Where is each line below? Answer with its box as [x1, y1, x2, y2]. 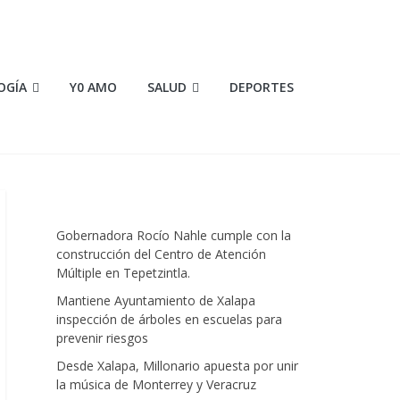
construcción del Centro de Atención [56, 246, 266, 262]
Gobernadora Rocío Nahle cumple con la [56, 227, 291, 244]
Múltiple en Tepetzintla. [56, 264, 190, 281]
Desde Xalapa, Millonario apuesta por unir [56, 357, 298, 374]
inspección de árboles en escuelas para [56, 311, 282, 328]
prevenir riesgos [56, 329, 148, 346]
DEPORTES [229, 79, 294, 96]
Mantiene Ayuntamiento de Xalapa [56, 292, 255, 309]
